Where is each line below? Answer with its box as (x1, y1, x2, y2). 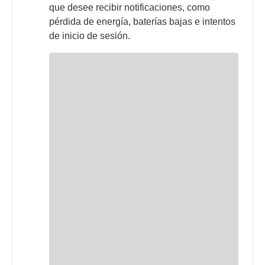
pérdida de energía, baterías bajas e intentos (49, 17, 236, 27)
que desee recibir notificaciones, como (49, 2, 211, 13)
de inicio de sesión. (49, 31, 131, 41)
